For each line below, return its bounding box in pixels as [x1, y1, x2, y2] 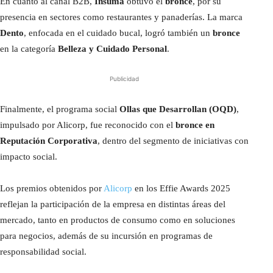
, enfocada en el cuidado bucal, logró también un [24, 27, 213, 38]
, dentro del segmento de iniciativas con [97, 135, 249, 146]
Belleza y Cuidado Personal [58, 43, 167, 54]
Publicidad [110, 74, 139, 82]
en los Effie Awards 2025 [132, 183, 230, 193]
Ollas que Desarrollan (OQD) [119, 104, 236, 114]
